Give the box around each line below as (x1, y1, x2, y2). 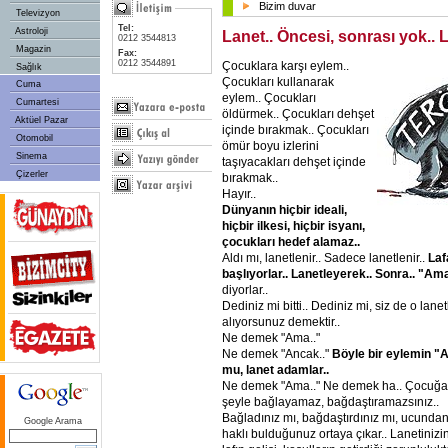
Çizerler (13, 169, 48, 179)
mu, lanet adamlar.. (222, 362, 329, 377)
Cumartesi (13, 97, 59, 107)
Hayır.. (222, 186, 256, 201)
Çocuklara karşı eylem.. (222, 58, 349, 73)
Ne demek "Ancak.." (222, 346, 332, 361)
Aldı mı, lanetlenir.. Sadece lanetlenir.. (222, 250, 428, 265)
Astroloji (13, 26, 48, 36)
